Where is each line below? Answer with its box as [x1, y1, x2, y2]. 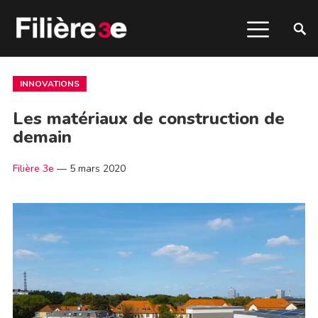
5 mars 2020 [69, 162, 126, 175]
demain [12, 126, 72, 148]
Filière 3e [12, 162, 54, 175]
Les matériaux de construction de [12, 107, 285, 130]
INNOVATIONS [19, 78, 79, 89]
